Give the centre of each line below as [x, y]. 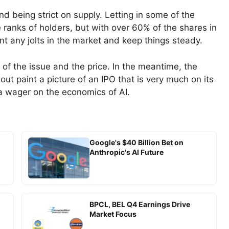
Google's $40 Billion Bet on [136, 142]
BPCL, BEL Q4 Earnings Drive [140, 204]
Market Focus [113, 214]
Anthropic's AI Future [126, 152]
